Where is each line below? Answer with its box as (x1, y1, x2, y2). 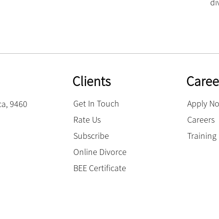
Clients (72, 72, 110, 90)
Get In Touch (73, 97, 119, 109)
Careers (187, 113, 215, 125)
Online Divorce (73, 146, 127, 157)
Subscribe (73, 130, 109, 141)
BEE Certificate (73, 162, 126, 174)
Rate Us (73, 113, 101, 125)
